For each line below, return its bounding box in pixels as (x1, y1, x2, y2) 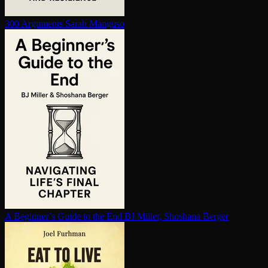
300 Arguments (5, 19, 63, 29)
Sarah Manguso (65, 19, 124, 29)
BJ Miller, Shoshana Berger (124, 211, 229, 222)
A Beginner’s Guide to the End (5, 211, 122, 222)
